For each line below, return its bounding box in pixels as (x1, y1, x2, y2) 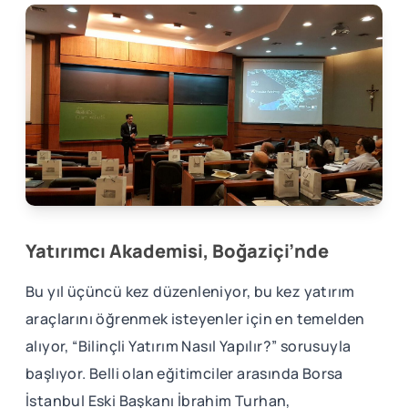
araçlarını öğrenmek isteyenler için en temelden (25, 308, 365, 329)
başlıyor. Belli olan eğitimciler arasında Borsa (25, 362, 343, 383)
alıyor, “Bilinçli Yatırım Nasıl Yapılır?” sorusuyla (25, 335, 352, 356)
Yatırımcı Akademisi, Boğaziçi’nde (25, 238, 329, 263)
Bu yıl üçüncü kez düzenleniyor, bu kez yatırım (25, 280, 355, 301)
